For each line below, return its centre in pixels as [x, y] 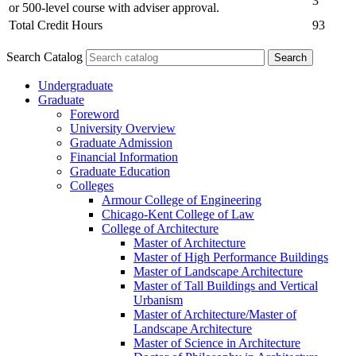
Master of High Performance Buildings [231, 257]
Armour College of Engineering [182, 200]
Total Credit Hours [56, 25]
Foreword [95, 114]
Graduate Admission [121, 143]
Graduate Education [120, 172]
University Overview [123, 129]
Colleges [92, 186]
